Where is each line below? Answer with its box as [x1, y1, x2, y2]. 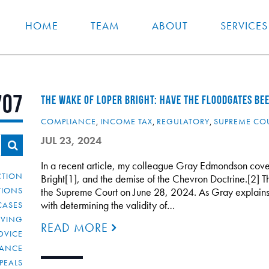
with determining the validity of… [40, 198, 175, 212]
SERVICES [220, 19, 268, 33]
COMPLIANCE [40, 116, 96, 127]
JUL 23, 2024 [40, 133, 101, 147]
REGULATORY [156, 116, 210, 127]
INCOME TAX [100, 116, 153, 127]
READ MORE [40, 220, 112, 235]
